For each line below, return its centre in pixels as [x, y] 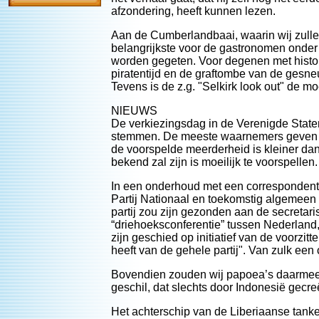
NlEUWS [134, 111]
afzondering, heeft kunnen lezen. [193, 11]
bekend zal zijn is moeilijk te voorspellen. [214, 162]
